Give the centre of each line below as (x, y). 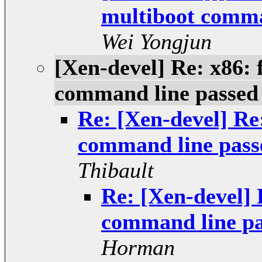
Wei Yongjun (156, 42)
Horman (138, 248)
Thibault (116, 170)
